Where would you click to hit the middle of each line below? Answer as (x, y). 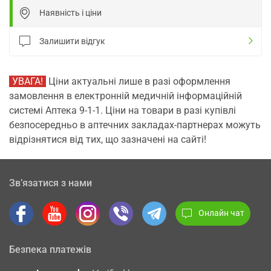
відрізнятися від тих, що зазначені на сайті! (108, 139)
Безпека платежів (50, 249)
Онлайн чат (221, 213)
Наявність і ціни (70, 12)
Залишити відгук (72, 41)
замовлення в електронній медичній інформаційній (126, 96)
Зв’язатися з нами (51, 183)
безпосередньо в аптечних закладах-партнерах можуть (135, 125)
